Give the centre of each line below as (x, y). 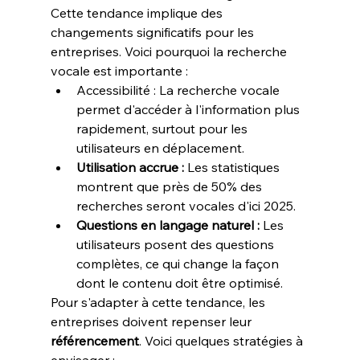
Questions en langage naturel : (168, 225)
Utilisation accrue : (130, 167)
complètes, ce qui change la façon (179, 264)
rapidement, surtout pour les (163, 129)
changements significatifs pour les (153, 32)
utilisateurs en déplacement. (160, 148)
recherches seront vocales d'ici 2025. (186, 206)
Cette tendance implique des (138, 13)
